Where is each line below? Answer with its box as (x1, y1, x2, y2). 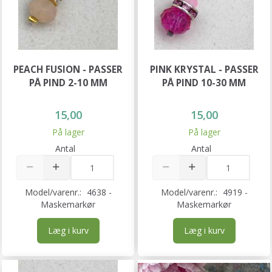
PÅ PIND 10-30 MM (162, 76, 246, 89)
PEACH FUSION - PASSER (13, 63, 123, 76)
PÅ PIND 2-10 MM (29, 76, 107, 89)
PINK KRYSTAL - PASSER (149, 63, 259, 76)
